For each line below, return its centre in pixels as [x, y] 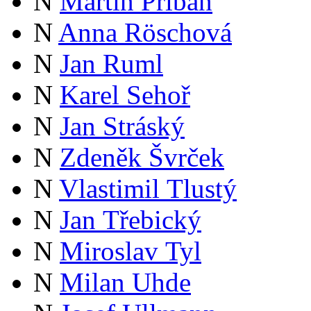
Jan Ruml [111, 64]
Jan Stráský [122, 126]
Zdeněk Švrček [142, 158]
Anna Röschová [145, 33]
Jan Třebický [131, 220]
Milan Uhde [125, 283]
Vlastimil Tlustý [148, 189]
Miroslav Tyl [131, 251]
